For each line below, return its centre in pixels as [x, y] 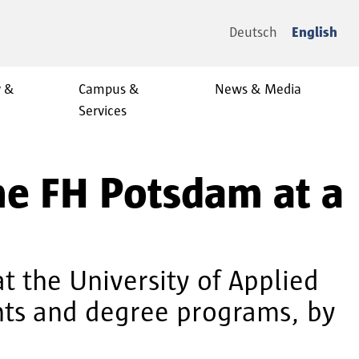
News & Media [258, 90]
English [315, 33]
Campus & [109, 90]
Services [102, 112]
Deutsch [253, 33]
